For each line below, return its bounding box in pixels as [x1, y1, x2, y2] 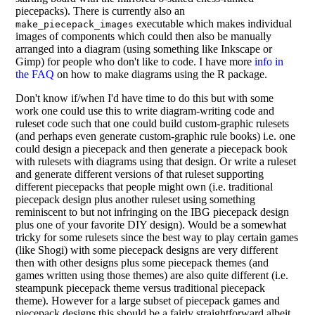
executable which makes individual [134, 17, 292, 30]
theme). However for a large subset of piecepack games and [15, 294, 281, 307]
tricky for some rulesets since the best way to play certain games [15, 231, 299, 243]
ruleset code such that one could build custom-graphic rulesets [15, 117, 290, 129]
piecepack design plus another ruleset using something [15, 193, 256, 205]
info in [255, 55, 284, 67]
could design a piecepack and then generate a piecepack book [15, 142, 288, 155]
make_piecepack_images [15, 18, 134, 30]
